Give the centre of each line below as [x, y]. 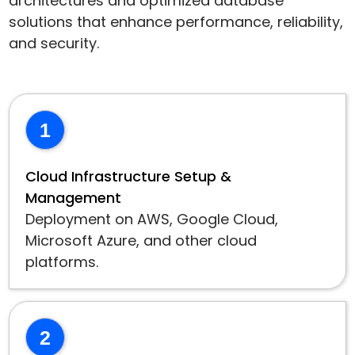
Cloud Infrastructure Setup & [129, 176]
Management [74, 198]
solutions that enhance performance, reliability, [176, 22]
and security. [54, 43]
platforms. [62, 262]
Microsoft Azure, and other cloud [141, 240]
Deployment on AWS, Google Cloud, [152, 219]
